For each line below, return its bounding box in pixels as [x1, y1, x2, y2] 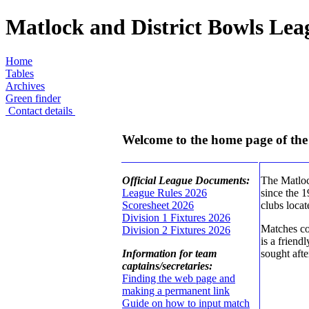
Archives [6, 79, 45, 92]
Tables [6, 67, 34, 79]
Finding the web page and [122, 272, 235, 284]
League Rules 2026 [122, 186, 207, 199]
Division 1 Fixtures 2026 [122, 211, 230, 223]
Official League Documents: [122, 174, 250, 186]
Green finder [6, 92, 61, 104]
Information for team [122, 247, 217, 259]
